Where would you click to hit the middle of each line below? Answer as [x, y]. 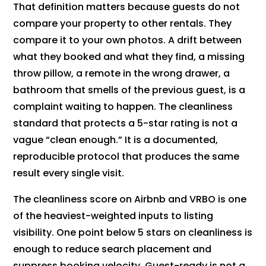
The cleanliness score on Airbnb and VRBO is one [130, 199]
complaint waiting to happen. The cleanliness [123, 107]
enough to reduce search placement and [113, 249]
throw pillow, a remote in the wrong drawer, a [122, 74]
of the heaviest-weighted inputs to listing [113, 216]
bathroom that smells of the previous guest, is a [129, 90]
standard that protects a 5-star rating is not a [126, 123]
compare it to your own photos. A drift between [128, 40]
